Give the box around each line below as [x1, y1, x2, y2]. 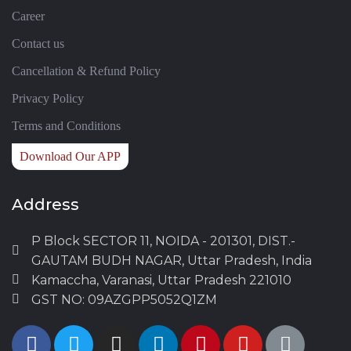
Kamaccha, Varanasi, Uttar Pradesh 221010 [31, 272, 291, 288]
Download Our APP [20, 149, 121, 163]
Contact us [12, 36, 64, 50]
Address [12, 194, 79, 214]
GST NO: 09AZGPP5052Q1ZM [31, 291, 217, 307]
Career [12, 9, 45, 23]
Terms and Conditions [12, 118, 121, 132]
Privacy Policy [12, 91, 84, 105]
